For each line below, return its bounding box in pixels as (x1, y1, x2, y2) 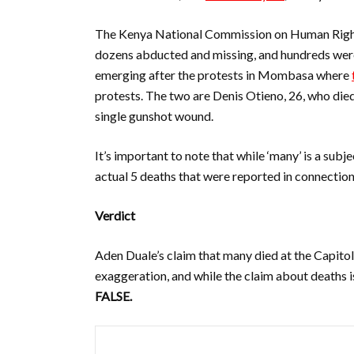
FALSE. (95, 288, 134, 303)
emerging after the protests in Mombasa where (95, 67, 352, 82)
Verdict (95, 208, 135, 223)
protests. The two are (95, 88, 213, 103)
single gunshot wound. (95, 108, 213, 123)
